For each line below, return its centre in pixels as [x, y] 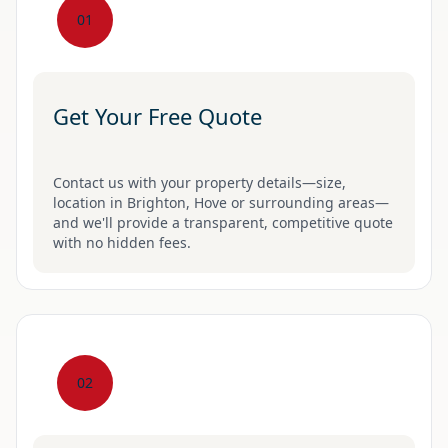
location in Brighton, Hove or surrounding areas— [221, 202]
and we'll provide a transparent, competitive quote [223, 222]
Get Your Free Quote [157, 116]
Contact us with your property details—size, [199, 182]
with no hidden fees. [122, 242]
